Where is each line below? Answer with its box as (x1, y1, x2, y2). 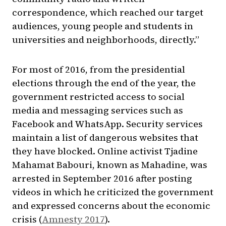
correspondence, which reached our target (12, 6, 203, 19)
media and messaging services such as (12, 104, 183, 117)
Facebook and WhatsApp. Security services (12, 118, 203, 131)
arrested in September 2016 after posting (12, 172, 192, 185)
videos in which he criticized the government (12, 186, 213, 199)
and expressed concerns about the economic (12, 199, 210, 212)
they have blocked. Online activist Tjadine (12, 145, 198, 158)
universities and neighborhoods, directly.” (12, 33, 199, 46)
